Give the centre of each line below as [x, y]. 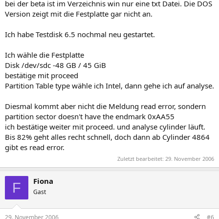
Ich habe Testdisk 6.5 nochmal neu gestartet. [80, 34]
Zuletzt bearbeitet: [141, 159]
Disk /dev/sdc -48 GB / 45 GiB [55, 65]
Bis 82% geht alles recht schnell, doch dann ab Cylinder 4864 [107, 137]
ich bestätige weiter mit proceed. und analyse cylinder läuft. [105, 126]
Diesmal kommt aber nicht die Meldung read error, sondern [105, 106]
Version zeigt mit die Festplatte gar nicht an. [79, 13]
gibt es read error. [35, 147]
